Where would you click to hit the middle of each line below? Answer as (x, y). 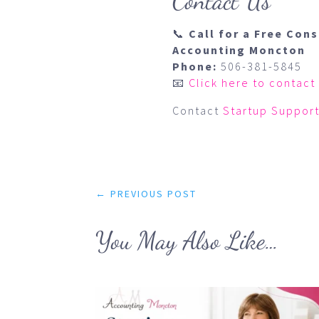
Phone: (194, 67)
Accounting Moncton (239, 50)
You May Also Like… (187, 241)
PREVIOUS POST (154, 194)
